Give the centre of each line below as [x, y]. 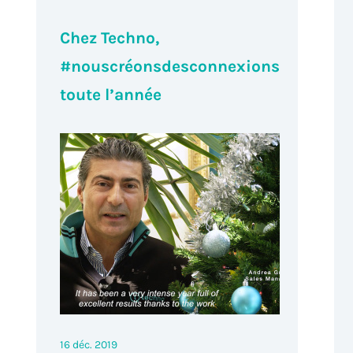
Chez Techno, [110, 37]
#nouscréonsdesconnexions [170, 66]
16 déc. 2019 [89, 344]
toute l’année [111, 94]
